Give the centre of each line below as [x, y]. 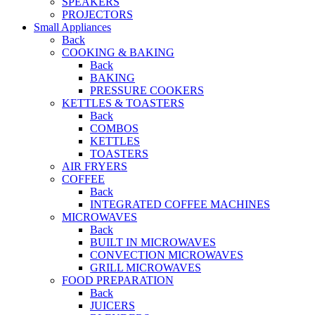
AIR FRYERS [95, 167]
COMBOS [114, 129]
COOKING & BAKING [118, 53]
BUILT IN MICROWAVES [153, 243]
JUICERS [112, 306]
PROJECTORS [97, 15]
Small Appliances [72, 27]
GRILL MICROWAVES [146, 268]
